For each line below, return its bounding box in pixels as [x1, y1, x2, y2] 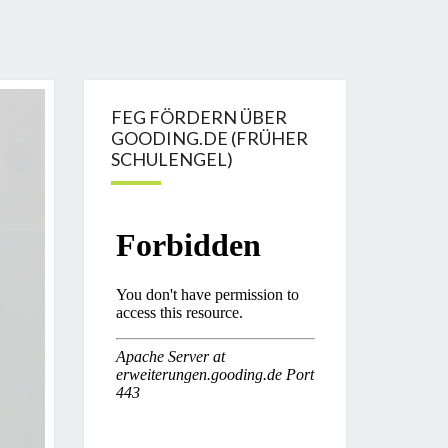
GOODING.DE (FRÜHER [110, 127, 308, 149]
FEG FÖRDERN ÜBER [110, 106, 287, 128]
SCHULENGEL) [110, 148, 233, 170]
